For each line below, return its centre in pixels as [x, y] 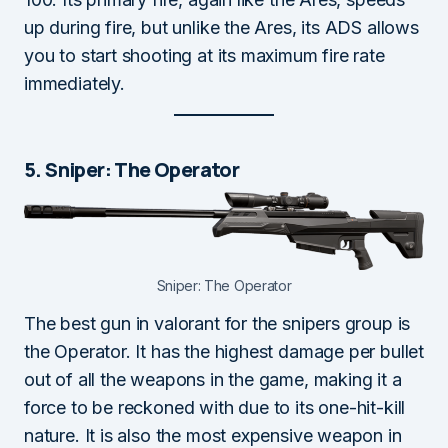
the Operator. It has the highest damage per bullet [224, 351]
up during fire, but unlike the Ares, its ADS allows [221, 28]
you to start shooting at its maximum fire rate [204, 56]
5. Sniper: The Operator [132, 170]
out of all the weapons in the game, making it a [213, 379]
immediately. [74, 84]
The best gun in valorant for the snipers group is [217, 323]
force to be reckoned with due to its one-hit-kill [215, 407]
